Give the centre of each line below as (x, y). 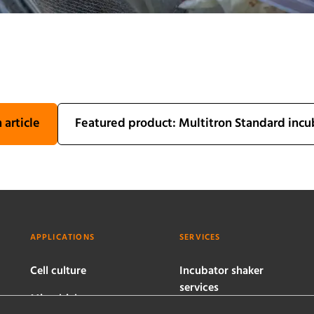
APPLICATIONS (62, 238)
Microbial (53, 299)
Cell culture (58, 271)
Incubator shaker (221, 271)
